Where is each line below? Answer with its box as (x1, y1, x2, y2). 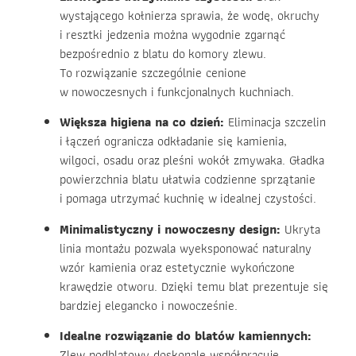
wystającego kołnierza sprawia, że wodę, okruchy (60, 5, 319, 25)
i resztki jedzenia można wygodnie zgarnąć (60, 24, 285, 44)
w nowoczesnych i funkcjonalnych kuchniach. (60, 81, 294, 102)
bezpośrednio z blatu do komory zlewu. (60, 43, 266, 64)
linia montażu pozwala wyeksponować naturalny (60, 238, 311, 258)
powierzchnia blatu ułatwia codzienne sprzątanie (60, 169, 315, 190)
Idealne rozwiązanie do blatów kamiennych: (60, 326, 311, 346)
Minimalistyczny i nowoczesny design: (60, 219, 281, 239)
